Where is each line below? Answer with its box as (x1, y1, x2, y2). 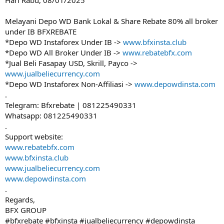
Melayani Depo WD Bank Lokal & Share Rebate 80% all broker (5, 16, 218, 26)
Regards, (5, 194, 35, 204)
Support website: (5, 131, 63, 141)
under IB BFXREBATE (5, 26, 76, 36)
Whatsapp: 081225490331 (5, 110, 97, 120)
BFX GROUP (5, 205, 46, 215)
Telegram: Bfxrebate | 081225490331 (5, 100, 136, 110)
